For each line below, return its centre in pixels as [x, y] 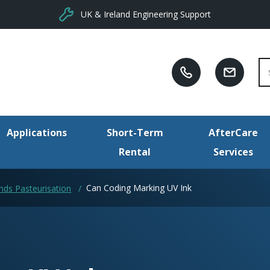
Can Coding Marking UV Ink [139, 187]
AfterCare [234, 133]
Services [234, 152]
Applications [36, 133]
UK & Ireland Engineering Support [146, 14]
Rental [135, 152]
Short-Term [135, 133]
